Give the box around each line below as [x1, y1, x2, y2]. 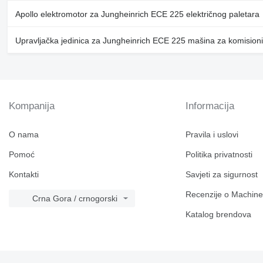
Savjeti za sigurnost [186, 170, 258, 179]
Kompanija [9, 100, 55, 112]
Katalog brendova [186, 210, 252, 219]
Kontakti [9, 170, 39, 179]
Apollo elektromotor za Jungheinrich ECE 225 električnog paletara [15, 9, 259, 19]
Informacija [186, 100, 235, 112]
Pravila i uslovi [186, 130, 239, 139]
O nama [9, 130, 39, 139]
